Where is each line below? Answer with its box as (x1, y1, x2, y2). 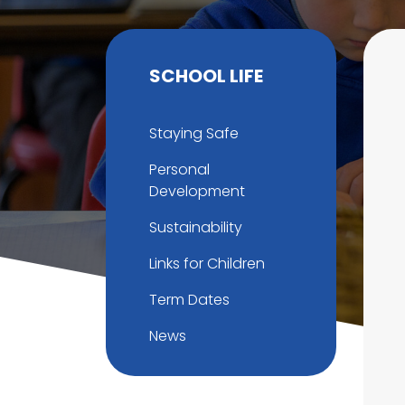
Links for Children (149, 253, 265, 274)
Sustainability (149, 217, 242, 238)
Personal (149, 159, 210, 180)
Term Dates (149, 289, 230, 310)
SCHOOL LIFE (149, 63, 263, 89)
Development (149, 181, 245, 202)
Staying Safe (149, 123, 239, 144)
